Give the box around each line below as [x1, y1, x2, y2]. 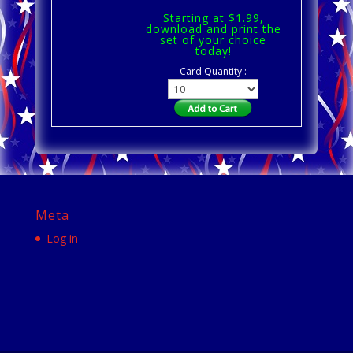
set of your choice [160, 32, 267, 48]
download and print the [145, 21, 281, 37]
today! [195, 43, 232, 59]
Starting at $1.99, [162, 10, 264, 26]
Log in [46, 231, 78, 247]
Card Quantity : [180, 65, 247, 79]
